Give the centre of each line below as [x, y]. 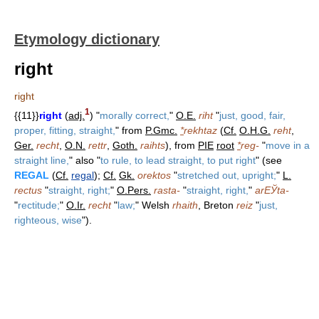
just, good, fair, [252, 115]
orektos [154, 175]
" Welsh [154, 205]
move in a [288, 145]
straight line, [42, 160]
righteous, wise [48, 220]
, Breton [217, 205]
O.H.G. [255, 130]
